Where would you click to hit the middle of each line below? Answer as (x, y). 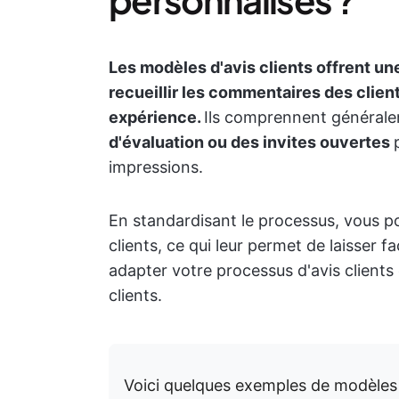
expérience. (156, 117)
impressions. (156, 167)
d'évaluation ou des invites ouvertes (251, 142)
